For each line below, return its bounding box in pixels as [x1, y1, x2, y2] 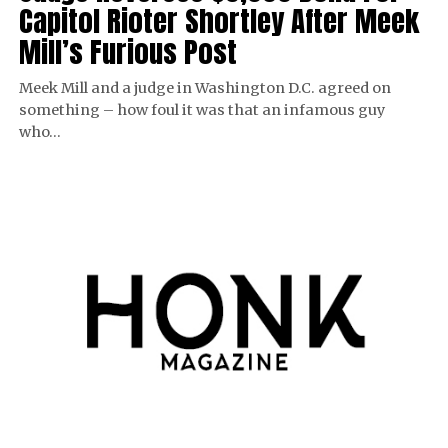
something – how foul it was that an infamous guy [18, 100, 385, 119]
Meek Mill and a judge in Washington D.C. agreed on [18, 78, 391, 97]
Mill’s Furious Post [18, 29, 237, 73]
